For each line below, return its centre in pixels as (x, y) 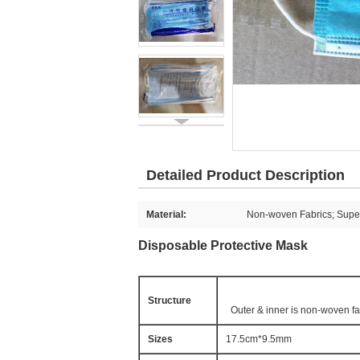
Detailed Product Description (245, 175)
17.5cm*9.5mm (259, 339)
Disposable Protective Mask (223, 245)
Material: (166, 215)
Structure (170, 301)
